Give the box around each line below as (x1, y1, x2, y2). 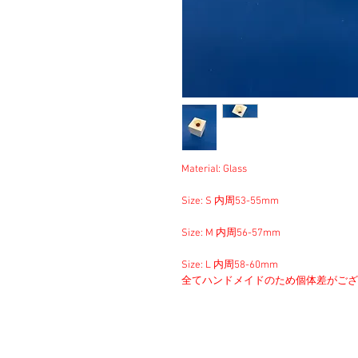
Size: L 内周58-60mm (181, 259, 278, 272)
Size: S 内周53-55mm (181, 195, 279, 208)
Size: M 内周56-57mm (181, 227, 280, 240)
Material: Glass (181, 163, 247, 176)
